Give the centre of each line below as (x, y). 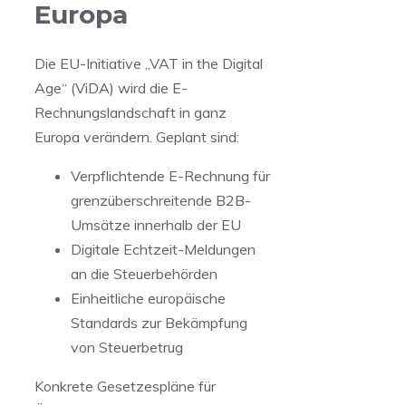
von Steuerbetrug (127, 347)
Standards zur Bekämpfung (159, 322)
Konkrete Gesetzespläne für (125, 386)
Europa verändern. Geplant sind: (137, 136)
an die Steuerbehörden (144, 273)
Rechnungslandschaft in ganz (130, 112)
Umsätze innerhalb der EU (156, 224)
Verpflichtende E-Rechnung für (170, 175)
